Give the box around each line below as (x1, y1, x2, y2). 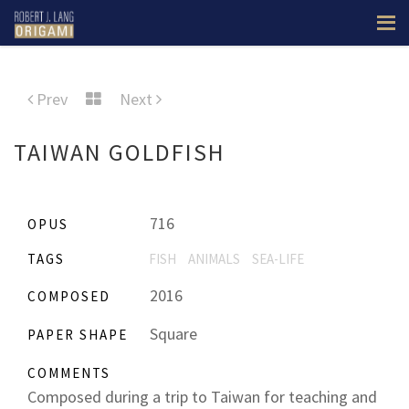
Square (146, 323, 197, 344)
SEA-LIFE (252, 250, 304, 267)
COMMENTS (27, 364, 110, 382)
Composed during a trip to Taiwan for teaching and (27, 386, 377, 407)
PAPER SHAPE (27, 326, 128, 343)
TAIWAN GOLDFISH (14, 137, 225, 167)
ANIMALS (188, 250, 240, 267)
